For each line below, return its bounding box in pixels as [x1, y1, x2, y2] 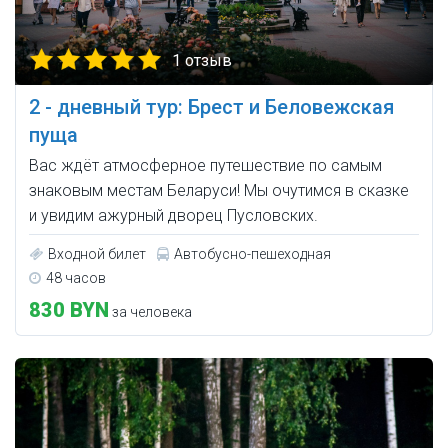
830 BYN [29, 297, 109, 322]
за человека [109, 303, 192, 320]
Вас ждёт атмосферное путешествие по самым [29, 155, 382, 175]
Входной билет [48, 245, 146, 262]
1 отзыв [172, 50, 232, 70]
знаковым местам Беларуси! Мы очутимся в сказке [29, 180, 409, 200]
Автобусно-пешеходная [174, 245, 331, 262]
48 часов [46, 269, 106, 286]
